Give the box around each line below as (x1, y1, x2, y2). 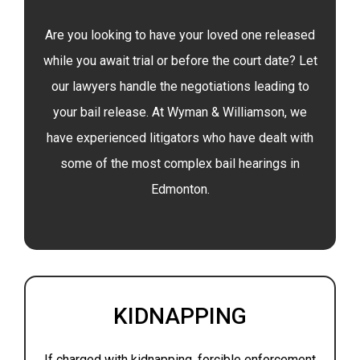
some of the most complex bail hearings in (60, 156, 300, 171)
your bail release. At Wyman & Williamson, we (53, 104, 307, 120)
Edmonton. (150, 182, 210, 197)
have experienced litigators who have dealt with (47, 130, 313, 145)
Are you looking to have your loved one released (45, 27, 315, 43)
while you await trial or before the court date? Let (43, 53, 317, 68)
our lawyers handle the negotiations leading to (51, 79, 309, 94)
